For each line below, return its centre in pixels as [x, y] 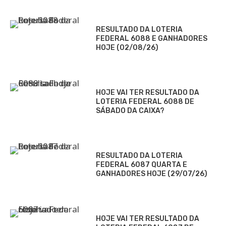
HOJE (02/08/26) [127, 47]
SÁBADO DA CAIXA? [130, 110]
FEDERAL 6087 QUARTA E [142, 164]
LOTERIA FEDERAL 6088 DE [145, 101]
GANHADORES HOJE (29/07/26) [152, 174]
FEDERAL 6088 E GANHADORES [152, 38]
